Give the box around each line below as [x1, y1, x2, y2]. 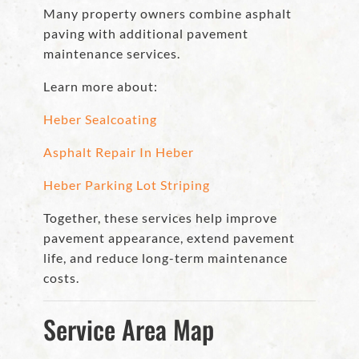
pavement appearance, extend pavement [43, 230, 295, 246]
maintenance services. [43, 46, 180, 62]
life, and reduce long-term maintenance [43, 250, 288, 266]
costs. [43, 270, 79, 286]
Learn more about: [43, 79, 158, 95]
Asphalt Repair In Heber [43, 144, 194, 160]
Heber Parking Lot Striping [43, 177, 210, 193]
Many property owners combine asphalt [43, 6, 292, 22]
